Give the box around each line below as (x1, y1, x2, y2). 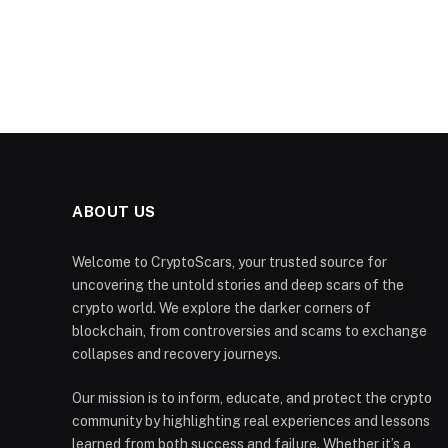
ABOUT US (72, 202, 156, 220)
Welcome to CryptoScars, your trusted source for (72, 253, 387, 270)
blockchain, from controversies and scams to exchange (72, 322, 427, 339)
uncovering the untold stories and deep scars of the (72, 276, 404, 293)
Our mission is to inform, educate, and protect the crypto (72, 389, 432, 406)
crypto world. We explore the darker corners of (72, 299, 371, 316)
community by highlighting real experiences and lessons (72, 412, 430, 429)
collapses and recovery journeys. (72, 345, 281, 362)
